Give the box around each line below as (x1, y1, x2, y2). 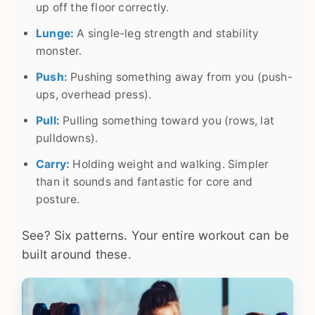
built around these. (22, 246, 131, 262)
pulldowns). (36, 131, 98, 145)
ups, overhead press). (36, 87, 152, 101)
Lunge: (36, 26, 75, 40)
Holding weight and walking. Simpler (70, 157, 269, 171)
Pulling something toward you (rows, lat (60, 113, 274, 127)
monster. (36, 44, 82, 58)
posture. (36, 192, 80, 206)
